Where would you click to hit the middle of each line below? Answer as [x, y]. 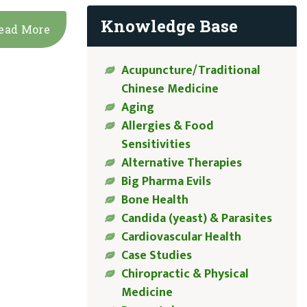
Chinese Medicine [170, 89]
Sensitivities [156, 145]
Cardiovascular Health [181, 237]
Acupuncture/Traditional [191, 71]
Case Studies [156, 256]
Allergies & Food [167, 126]
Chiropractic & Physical [185, 274]
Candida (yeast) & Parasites [196, 219]
